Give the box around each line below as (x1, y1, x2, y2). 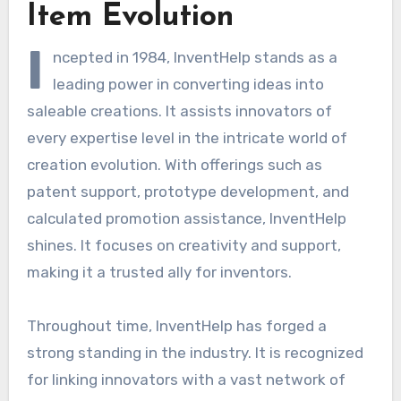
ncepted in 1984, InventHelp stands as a (52, 47, 337, 66)
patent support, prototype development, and (26, 182, 349, 200)
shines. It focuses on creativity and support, (26, 235, 341, 254)
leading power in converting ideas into (52, 74, 324, 93)
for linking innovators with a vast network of (26, 370, 346, 388)
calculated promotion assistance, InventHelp (26, 209, 346, 227)
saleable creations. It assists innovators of (26, 101, 332, 120)
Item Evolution (26, 2, 234, 34)
